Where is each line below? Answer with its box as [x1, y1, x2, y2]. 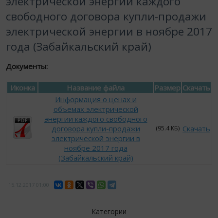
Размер [154, 83, 181, 92]
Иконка [10, 83, 35, 92]
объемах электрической [53, 104, 138, 114]
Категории [91, 207, 127, 216]
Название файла [67, 83, 125, 92]
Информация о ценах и [54, 94, 137, 104]
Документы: [6, 61, 48, 71]
